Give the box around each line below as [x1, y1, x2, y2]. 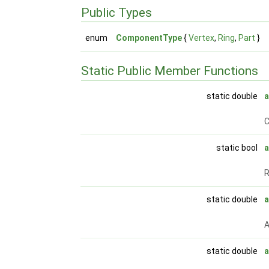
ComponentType [116, 33, 183, 43]
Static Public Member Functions [81, 64, 259, 79]
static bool [216, 143, 260, 153]
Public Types [81, 5, 153, 20]
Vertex [189, 33, 215, 43]
